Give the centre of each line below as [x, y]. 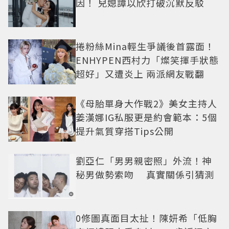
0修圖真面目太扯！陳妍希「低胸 [146, 218]
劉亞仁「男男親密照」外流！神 [144, 160]
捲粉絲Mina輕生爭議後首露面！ [145, 46]
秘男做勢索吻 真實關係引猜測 [145, 174]
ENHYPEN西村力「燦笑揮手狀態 [147, 60]
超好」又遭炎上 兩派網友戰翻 [140, 73]
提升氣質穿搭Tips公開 [125, 131]
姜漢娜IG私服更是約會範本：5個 [146, 117]
